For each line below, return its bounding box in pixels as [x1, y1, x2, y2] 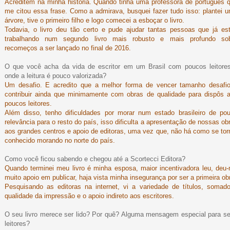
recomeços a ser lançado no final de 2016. [4, 44, 131, 52]
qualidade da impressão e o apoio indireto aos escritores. [4, 192, 174, 200]
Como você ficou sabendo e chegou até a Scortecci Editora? [4, 155, 185, 163]
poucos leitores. [4, 100, 52, 108]
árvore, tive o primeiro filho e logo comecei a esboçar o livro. [4, 16, 184, 25]
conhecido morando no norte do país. [4, 137, 115, 145]
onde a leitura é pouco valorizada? [4, 72, 106, 80]
